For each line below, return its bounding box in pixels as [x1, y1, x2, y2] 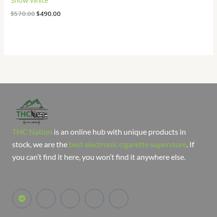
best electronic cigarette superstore [69, 139, 186, 149]
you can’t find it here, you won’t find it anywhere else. [12, 152, 186, 161]
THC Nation [12, 126, 52, 136]
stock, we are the [12, 139, 69, 149]
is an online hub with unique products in [52, 126, 186, 136]
